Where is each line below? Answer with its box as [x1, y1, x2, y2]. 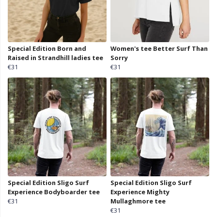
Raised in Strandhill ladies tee [8, 53, 103, 62]
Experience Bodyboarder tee [8, 187, 100, 197]
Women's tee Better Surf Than [110, 44, 208, 53]
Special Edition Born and [8, 44, 86, 53]
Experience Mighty [110, 187, 170, 197]
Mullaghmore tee [110, 197, 166, 206]
